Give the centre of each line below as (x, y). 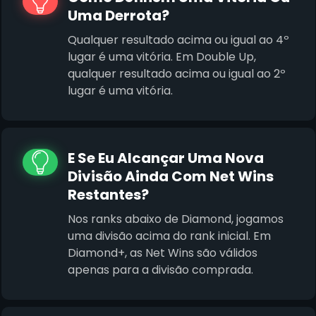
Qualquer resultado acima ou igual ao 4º (178, 40)
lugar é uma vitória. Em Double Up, (162, 57)
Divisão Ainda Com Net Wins (170, 177)
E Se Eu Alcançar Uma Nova (165, 158)
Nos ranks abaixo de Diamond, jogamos (175, 219)
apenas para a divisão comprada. (160, 270)
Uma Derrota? (118, 16)
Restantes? (108, 195)
